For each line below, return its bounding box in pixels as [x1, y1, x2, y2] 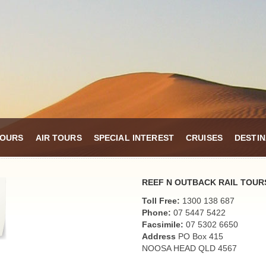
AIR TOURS [35, 133, 82, 142]
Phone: [142, 208, 171, 217]
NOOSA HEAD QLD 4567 [142, 243, 237, 253]
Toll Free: [142, 196, 180, 205]
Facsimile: [142, 220, 183, 229]
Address [142, 232, 176, 241]
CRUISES [186, 133, 223, 142]
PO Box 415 [176, 232, 223, 241]
